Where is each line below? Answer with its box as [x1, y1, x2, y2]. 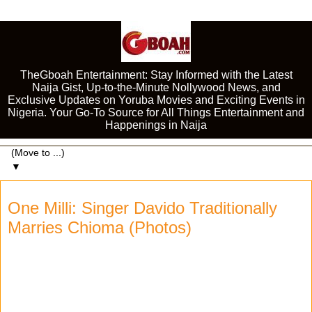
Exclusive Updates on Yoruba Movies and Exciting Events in [7, 94, 305, 106]
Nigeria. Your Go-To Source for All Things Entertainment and [8, 107, 304, 118]
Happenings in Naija [105, 119, 207, 131]
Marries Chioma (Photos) [8, 218, 192, 237]
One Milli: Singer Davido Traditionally [8, 198, 277, 217]
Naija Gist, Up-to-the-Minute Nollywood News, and [31, 81, 281, 93]
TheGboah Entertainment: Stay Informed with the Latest [19, 69, 292, 81]
